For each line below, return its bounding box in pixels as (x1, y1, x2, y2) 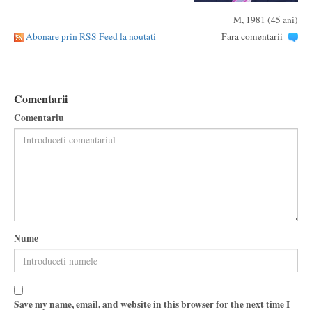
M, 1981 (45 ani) (233, 13, 298, 26)
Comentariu (14, 111, 64, 125)
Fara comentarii (221, 30, 283, 42)
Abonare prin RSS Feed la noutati (26, 30, 156, 42)
